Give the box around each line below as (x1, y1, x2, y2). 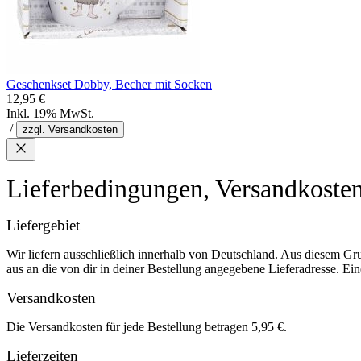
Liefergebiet (6, 217, 80, 234)
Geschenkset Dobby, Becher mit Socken (6, 77, 212, 91)
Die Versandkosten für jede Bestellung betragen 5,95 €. (6, 320, 287, 334)
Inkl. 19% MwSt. (6, 106, 94, 120)
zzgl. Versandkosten (23, 123, 118, 135)
